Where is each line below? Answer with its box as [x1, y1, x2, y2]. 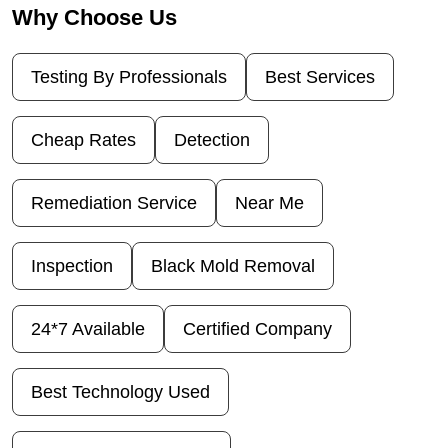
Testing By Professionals [31, 67, 227, 88]
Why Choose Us [12, 5, 177, 31]
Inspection [31, 256, 113, 277]
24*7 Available [31, 319, 145, 340]
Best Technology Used [31, 382, 210, 403]
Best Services [265, 67, 375, 88]
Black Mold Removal [151, 256, 315, 277]
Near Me [235, 193, 304, 214]
